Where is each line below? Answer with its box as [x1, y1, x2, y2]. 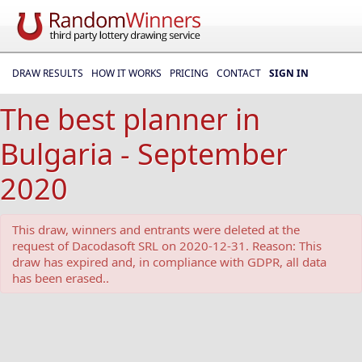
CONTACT [217, 66, 261, 80]
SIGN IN [269, 66, 309, 80]
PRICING [170, 66, 208, 80]
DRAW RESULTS [12, 66, 83, 80]
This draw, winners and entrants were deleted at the [12, 221, 300, 238]
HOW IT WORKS [91, 66, 162, 80]
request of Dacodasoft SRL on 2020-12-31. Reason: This [12, 238, 322, 254]
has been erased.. [12, 270, 109, 286]
